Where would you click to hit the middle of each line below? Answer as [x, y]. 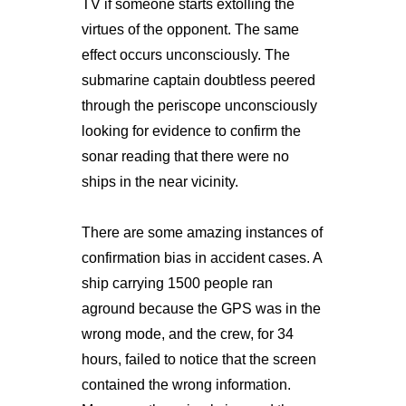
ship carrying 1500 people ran [177, 283]
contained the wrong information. [186, 384]
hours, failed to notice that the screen [198, 359]
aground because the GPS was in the [201, 308]
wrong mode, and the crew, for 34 [187, 333]
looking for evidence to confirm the [191, 130]
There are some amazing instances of [202, 232]
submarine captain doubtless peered [198, 80]
